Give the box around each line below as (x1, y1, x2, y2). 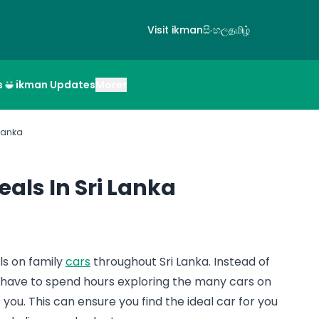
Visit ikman (147, 23, 203, 37)
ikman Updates (16, 78, 95, 92)
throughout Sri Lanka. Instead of (90, 253, 270, 270)
